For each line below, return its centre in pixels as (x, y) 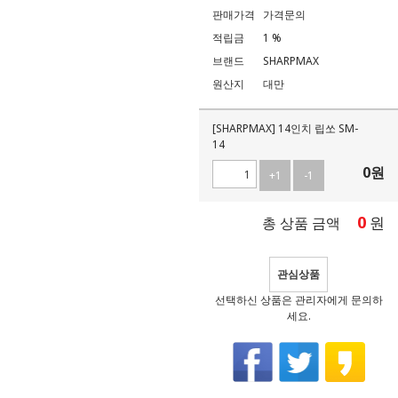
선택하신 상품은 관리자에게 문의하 (298, 300)
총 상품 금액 (301, 223)
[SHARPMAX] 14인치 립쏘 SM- (285, 128)
